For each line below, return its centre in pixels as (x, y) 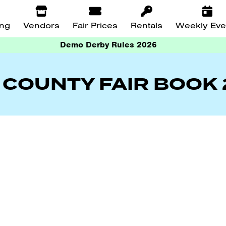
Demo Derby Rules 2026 (109, 45)
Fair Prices (95, 25)
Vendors (41, 25)
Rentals (147, 25)
